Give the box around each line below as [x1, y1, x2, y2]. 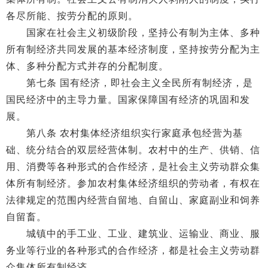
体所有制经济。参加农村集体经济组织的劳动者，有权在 [6, 178, 260, 188]
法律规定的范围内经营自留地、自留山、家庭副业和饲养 [6, 195, 260, 205]
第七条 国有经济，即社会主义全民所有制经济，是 [6, 78, 253, 88]
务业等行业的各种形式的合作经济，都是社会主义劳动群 [6, 245, 260, 255]
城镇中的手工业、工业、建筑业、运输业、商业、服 [6, 229, 260, 239]
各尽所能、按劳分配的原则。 [6, 11, 138, 21]
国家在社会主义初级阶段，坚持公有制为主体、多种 [6, 28, 260, 38]
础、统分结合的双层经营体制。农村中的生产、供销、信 [6, 145, 260, 155]
